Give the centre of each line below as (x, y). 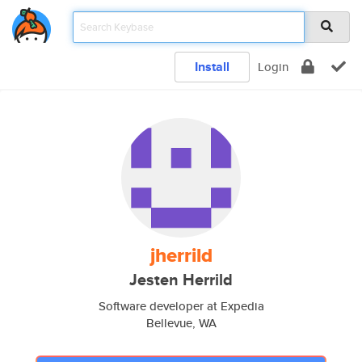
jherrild (181, 255)
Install (212, 67)
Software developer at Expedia (181, 306)
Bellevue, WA (181, 323)
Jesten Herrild (181, 280)
